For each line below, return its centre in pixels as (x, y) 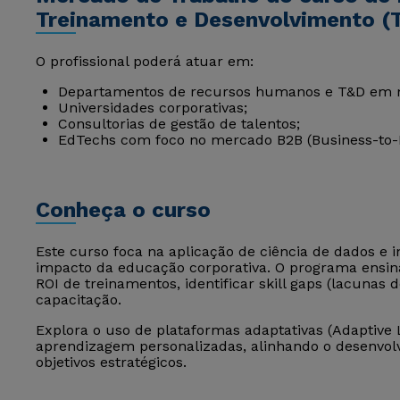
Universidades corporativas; (153, 108)
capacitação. (79, 300)
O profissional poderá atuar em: (145, 61)
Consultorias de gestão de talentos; (179, 124)
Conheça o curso (123, 210)
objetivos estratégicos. (111, 362)
